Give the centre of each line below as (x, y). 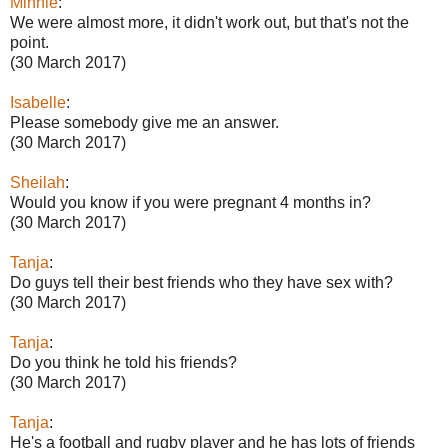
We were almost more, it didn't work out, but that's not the (209, 22)
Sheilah (37, 182)
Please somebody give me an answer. (144, 122)
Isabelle (38, 102)
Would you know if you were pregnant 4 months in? (190, 202)
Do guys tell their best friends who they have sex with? (201, 282)
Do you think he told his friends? (123, 362)
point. (29, 42)
